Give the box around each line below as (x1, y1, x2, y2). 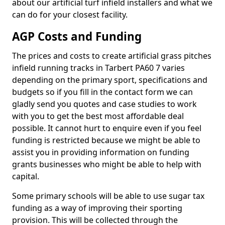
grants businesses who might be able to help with (12, 159, 201, 170)
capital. (12, 171, 39, 182)
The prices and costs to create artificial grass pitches (12, 50, 211, 61)
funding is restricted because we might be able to (12, 135, 200, 146)
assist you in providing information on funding (12, 147, 189, 158)
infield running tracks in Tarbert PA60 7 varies (12, 62, 185, 73)
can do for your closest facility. (12, 9, 130, 20)
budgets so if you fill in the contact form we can (12, 86, 193, 97)
